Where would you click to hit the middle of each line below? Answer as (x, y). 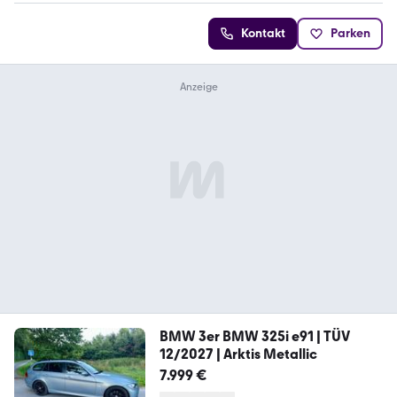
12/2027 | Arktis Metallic (238, 354)
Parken (350, 34)
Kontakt (263, 34)
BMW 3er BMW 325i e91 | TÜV (254, 337)
